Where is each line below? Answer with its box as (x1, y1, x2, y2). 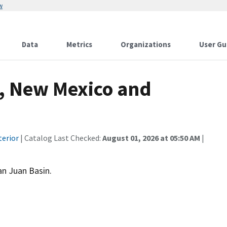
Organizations (121, 40, 171, 49)
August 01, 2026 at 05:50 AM (102, 133, 200, 143)
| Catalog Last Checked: (19, 133, 102, 143)
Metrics (66, 40, 92, 49)
